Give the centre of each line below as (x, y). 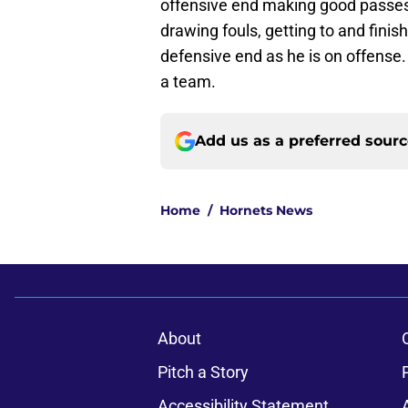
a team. (188, 82)
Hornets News (266, 211)
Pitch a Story (203, 372)
